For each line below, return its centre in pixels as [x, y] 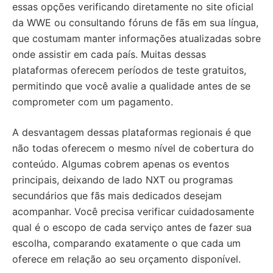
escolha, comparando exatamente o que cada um [126, 243]
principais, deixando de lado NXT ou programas [122, 180]
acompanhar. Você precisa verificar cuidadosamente [133, 212]
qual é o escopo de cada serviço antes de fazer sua [132, 228]
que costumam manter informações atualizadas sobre [136, 39]
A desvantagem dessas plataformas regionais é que [132, 133]
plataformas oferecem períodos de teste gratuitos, [129, 70]
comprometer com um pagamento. [93, 102]
